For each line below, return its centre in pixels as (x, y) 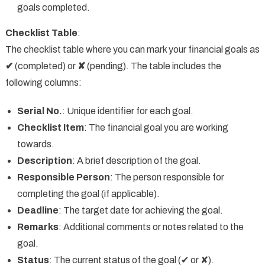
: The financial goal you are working (156, 127)
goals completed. (53, 7)
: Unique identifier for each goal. (127, 111)
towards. (35, 144)
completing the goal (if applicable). (88, 193)
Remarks (38, 227)
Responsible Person (63, 177)
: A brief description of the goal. (136, 160)
